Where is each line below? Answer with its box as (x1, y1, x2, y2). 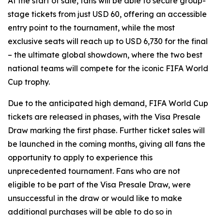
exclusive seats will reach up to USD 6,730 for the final (8, 36, 208, 46)
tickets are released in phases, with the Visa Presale (8, 112, 201, 122)
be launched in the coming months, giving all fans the (8, 139, 205, 149)
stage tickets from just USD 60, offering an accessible (8, 9, 207, 19)
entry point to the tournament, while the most (8, 23, 175, 32)
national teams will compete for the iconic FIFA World (8, 63, 208, 73)
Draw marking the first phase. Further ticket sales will (8, 125, 205, 135)
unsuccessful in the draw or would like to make (8, 193, 182, 203)
